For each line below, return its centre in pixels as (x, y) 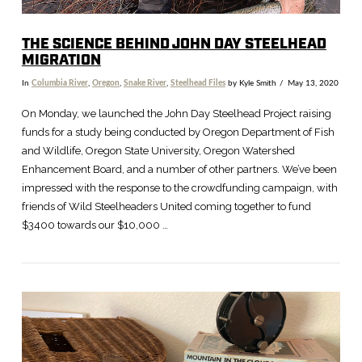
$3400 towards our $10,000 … (95, 225)
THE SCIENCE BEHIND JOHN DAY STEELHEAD (174, 45)
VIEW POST (181, 324)
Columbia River (59, 83)
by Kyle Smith (250, 83)
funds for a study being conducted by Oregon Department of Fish (178, 133)
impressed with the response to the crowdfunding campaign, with (179, 188)
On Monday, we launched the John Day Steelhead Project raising (176, 114)
